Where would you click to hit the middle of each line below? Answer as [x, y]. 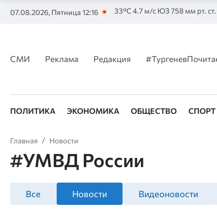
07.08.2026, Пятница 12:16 [54, 12]
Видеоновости [168, 194]
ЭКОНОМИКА [93, 111]
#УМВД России [77, 160]
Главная [24, 140]
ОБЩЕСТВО [154, 111]
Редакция [112, 59]
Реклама [62, 59]
